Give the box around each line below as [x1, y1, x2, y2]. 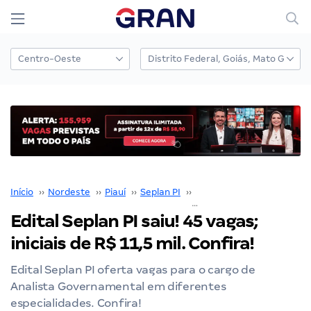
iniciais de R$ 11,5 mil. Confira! [10, 233, 254, 253]
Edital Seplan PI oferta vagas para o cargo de [10, 262, 255, 276]
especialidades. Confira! [10, 296, 142, 310]
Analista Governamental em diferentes [10, 279, 226, 293]
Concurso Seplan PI [195, 186, 280, 197]
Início [10, 186, 33, 197]
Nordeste [48, 186, 90, 197]
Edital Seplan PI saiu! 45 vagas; [10, 210, 258, 231]
